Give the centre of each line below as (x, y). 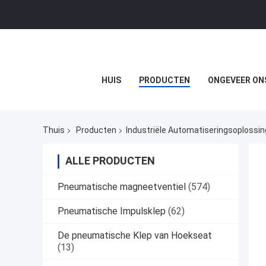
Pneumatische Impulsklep (112, 211)
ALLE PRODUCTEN (110, 161)
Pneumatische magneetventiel (122, 187)
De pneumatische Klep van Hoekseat (135, 236)
